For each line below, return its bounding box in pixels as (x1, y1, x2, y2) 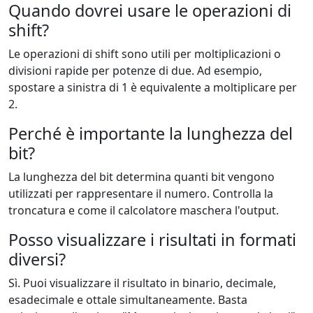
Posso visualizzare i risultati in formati (8, 228, 296, 251)
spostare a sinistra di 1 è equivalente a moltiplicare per (8, 80, 297, 95)
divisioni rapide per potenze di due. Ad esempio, (8, 63, 262, 78)
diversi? (8, 248, 66, 270)
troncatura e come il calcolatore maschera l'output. (8, 203, 279, 218)
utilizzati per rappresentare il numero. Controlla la (8, 186, 273, 201)
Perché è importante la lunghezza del (8, 122, 293, 145)
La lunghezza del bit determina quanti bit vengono (8, 169, 275, 184)
